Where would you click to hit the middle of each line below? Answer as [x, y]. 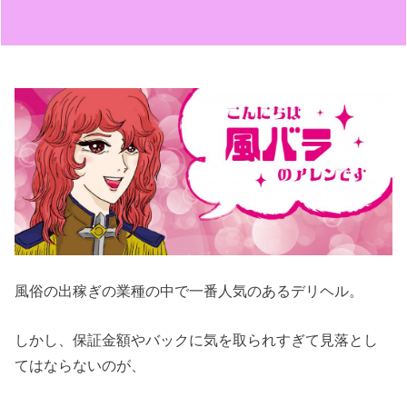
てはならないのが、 [80, 366]
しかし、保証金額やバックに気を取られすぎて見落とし [197, 340]
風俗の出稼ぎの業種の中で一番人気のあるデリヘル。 [189, 290]
